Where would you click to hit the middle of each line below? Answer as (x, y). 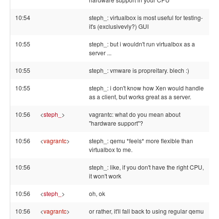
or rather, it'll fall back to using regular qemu (146, 211)
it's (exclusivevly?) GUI (119, 26)
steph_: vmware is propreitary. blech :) (139, 70)
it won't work (105, 176)
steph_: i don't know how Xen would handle (146, 88)
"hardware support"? (116, 123)
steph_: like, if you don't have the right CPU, (146, 167)
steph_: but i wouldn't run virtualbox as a (142, 44)
